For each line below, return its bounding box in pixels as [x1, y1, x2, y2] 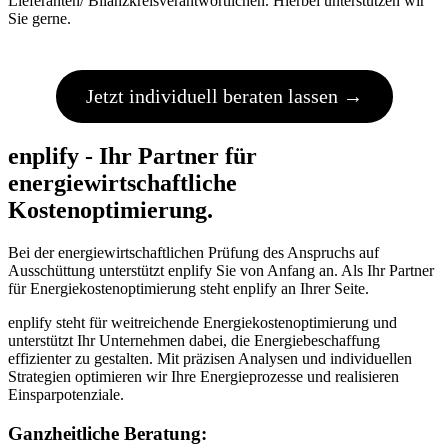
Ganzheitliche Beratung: [8, 422, 217, 444]
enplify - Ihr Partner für [8, 142, 257, 169]
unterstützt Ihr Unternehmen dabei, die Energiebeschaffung [8, 331, 380, 349]
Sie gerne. [8, 10, 79, 28]
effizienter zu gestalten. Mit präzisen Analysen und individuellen [8, 349, 412, 367]
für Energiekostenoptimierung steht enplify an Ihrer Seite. [8, 279, 369, 297]
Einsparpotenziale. [8, 385, 128, 403]
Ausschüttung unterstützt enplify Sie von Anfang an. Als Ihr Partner [8, 261, 434, 279]
